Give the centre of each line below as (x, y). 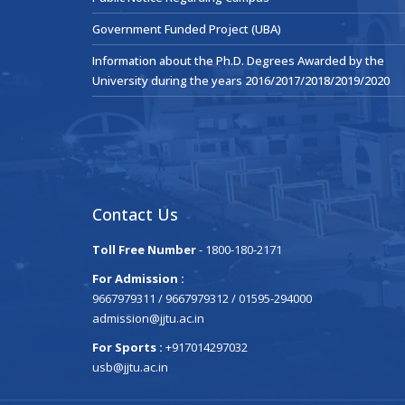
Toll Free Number (146, 250)
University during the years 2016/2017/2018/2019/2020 (241, 80)
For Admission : (138, 278)
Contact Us (135, 214)
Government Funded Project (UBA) (187, 29)
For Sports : (129, 347)
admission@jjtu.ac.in (148, 318)
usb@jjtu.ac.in (130, 367)
